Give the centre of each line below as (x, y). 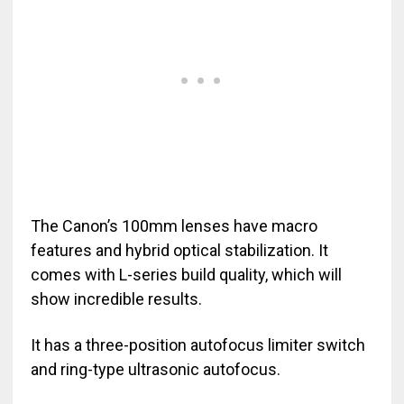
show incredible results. (116, 299)
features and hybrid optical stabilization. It (179, 251)
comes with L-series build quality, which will (186, 275)
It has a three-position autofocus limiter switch (197, 345)
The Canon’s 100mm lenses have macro (174, 226)
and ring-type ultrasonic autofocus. (155, 370)
